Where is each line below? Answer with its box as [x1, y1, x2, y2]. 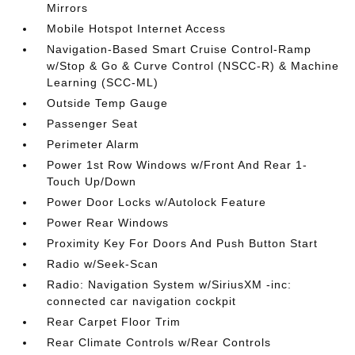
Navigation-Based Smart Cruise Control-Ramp [47, 43, 312, 55]
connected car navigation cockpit [47, 295, 237, 307]
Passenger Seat [47, 117, 139, 130]
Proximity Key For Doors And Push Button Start [47, 237, 319, 250]
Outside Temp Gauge [47, 97, 169, 109]
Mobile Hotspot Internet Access [47, 22, 227, 35]
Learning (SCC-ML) [47, 76, 159, 89]
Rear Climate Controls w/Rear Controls [47, 336, 272, 349]
